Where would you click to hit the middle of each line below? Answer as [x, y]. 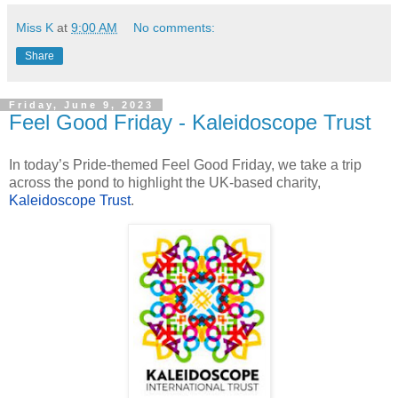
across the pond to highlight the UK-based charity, [165, 183]
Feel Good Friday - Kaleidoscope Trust [190, 123]
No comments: [175, 28]
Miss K [35, 28]
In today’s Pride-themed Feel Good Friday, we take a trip [185, 165]
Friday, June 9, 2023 [81, 105]
